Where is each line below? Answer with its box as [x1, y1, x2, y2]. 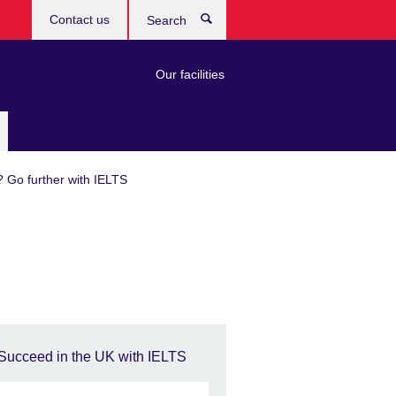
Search [221, 13, 271, 31]
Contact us [49, 12, 110, 27]
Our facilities [156, 67, 225, 81]
